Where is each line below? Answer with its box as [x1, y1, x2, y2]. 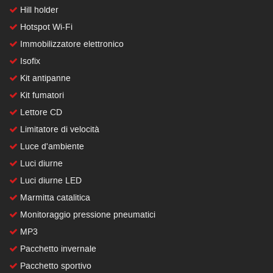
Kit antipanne [18, 72, 71, 84]
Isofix [18, 55, 40, 67]
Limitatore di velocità [18, 123, 99, 135]
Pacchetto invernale [18, 243, 96, 255]
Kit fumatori [18, 89, 64, 101]
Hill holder [18, 4, 58, 16]
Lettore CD [18, 106, 62, 118]
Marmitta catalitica [18, 191, 90, 204]
